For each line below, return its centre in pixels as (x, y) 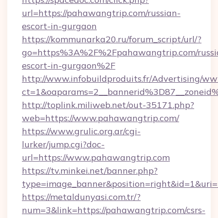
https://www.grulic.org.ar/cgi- (81, 131)
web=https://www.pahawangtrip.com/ (100, 118)
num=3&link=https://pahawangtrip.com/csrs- (114, 210)
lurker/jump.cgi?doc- (63, 144)
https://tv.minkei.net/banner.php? (90, 171)
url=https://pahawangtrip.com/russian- (101, 13)
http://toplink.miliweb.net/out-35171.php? (108, 105)
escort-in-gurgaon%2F (69, 65)
